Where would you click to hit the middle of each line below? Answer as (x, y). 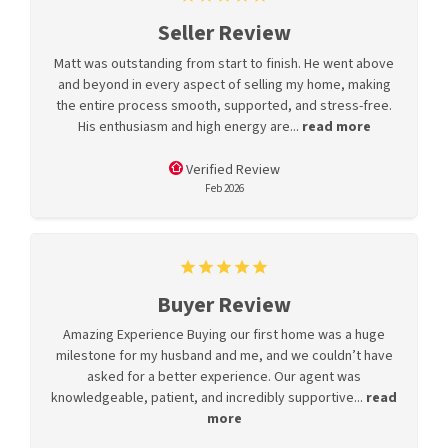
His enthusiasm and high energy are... (189, 126)
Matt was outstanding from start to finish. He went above (224, 63)
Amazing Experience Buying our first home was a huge (224, 335)
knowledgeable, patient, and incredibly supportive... (208, 398)
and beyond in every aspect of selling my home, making (224, 84)
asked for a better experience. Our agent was (224, 377)
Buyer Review (224, 304)
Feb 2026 (224, 188)
